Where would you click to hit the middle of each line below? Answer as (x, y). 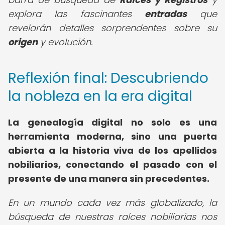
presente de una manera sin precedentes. (109, 179)
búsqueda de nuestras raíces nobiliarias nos (113, 217)
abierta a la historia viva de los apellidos (113, 150)
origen (23, 42)
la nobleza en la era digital (100, 96)
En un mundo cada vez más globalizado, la (113, 203)
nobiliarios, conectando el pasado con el (113, 164)
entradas (165, 14)
